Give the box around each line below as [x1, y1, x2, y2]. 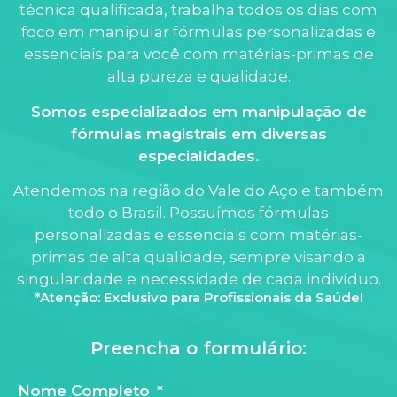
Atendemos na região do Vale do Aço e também [13, 182, 384, 200]
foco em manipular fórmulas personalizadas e [21, 23, 376, 42]
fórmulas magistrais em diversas [70, 124, 327, 143]
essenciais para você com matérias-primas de [23, 45, 374, 64]
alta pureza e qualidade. [106, 67, 291, 86]
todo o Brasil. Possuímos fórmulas [68, 204, 329, 222]
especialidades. [137, 146, 260, 165]
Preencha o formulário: [90, 337, 307, 359]
